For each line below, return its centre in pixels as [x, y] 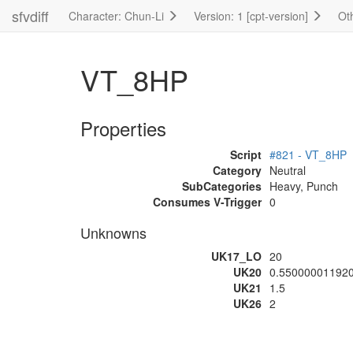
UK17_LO [236, 256]
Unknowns [113, 232]
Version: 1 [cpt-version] [253, 16]
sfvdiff [30, 16]
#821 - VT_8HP [308, 154]
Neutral [288, 170]
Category [237, 170]
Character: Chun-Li [118, 16]
